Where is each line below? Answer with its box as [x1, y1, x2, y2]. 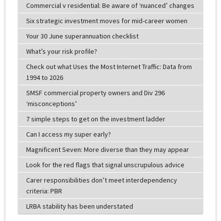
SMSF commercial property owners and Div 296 [26, 88, 165, 97]
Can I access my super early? [26, 129, 111, 139]
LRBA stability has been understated [26, 201, 133, 211]
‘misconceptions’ [26, 99, 77, 108]
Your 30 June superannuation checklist [26, 31, 139, 40]
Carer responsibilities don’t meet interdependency [26, 175, 177, 184]
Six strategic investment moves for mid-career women [26, 16, 187, 25]
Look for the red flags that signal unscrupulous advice [26, 160, 184, 169]
